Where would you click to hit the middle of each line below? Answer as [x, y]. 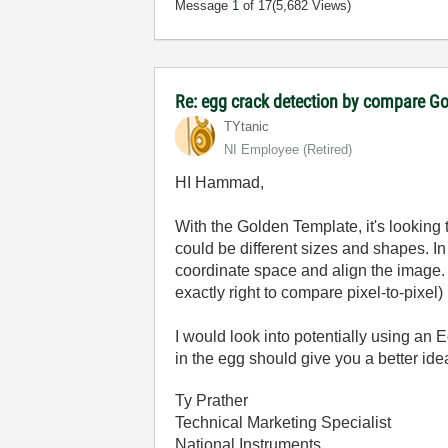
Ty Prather [212, 400]
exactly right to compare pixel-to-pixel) [309, 292]
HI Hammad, [220, 182]
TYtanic [247, 126]
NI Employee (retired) [288, 149]
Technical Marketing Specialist [283, 422]
